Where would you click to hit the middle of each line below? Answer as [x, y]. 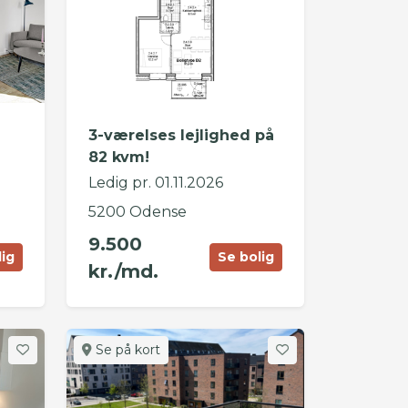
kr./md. [123, 271]
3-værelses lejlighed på [181, 135]
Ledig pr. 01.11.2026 [155, 182]
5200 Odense [137, 211]
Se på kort [126, 349]
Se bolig [245, 257]
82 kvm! [118, 157]
